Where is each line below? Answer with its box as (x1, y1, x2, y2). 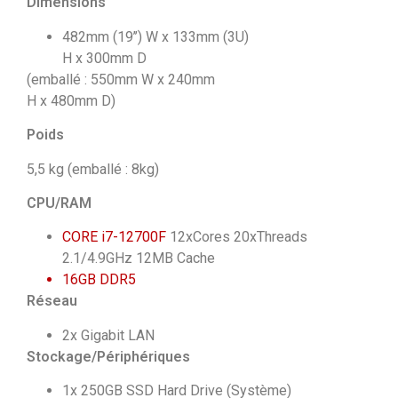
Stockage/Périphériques (27, 347, 190, 365)
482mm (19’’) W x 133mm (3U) (62, 28, 249, 45)
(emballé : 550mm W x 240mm (27, 70, 215, 88)
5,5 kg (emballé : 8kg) (27, 160, 159, 178)
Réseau (27, 292, 77, 310)
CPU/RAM (27, 194, 92, 211)
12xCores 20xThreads (170, 228, 307, 246)
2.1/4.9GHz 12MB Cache (62, 250, 215, 267)
